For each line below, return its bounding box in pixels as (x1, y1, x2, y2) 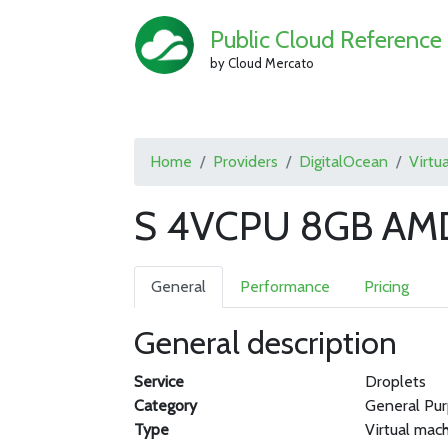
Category (134, 396, 198, 415)
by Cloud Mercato (209, 54, 314, 71)
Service (134, 372, 185, 391)
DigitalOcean (299, 152, 389, 171)
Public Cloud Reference (209, 24, 442, 54)
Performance (240, 277, 331, 296)
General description (134, 323, 398, 362)
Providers (213, 152, 279, 171)
